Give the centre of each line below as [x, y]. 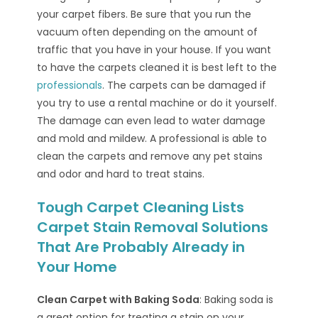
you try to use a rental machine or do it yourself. [157, 103]
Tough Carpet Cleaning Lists [141, 207]
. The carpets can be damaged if [185, 85]
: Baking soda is [237, 299]
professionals [70, 85]
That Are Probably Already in [141, 247]
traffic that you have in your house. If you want [154, 49]
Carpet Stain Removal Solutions [153, 227]
